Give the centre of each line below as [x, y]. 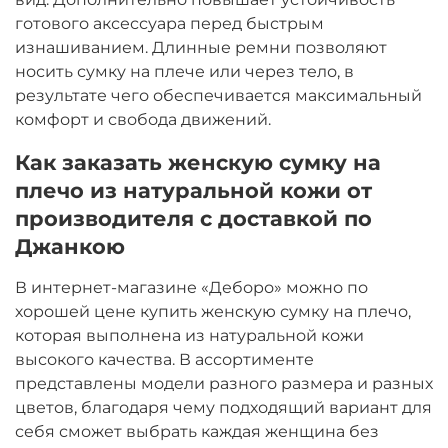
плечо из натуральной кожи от [193, 189]
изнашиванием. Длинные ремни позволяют [201, 47]
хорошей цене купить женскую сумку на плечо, [213, 311]
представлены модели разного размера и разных [224, 383]
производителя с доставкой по [193, 217]
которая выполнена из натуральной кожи [189, 335]
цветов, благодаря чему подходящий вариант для [223, 407]
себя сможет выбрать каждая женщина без [197, 431]
